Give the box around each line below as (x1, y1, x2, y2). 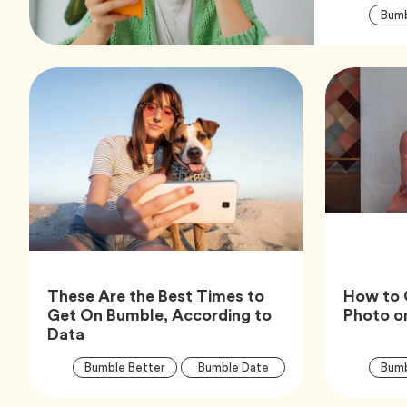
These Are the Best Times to (47, 283, 264, 309)
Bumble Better (84, 359, 165, 377)
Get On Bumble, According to (47, 303, 272, 328)
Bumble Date (197, 359, 269, 377)
